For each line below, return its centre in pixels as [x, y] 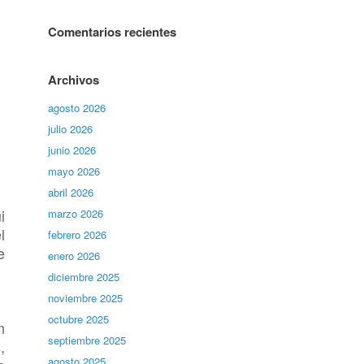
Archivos [74, 80]
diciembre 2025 [84, 277]
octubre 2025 [79, 319]
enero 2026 [74, 256]
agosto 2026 [77, 108]
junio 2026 [72, 150]
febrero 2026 [78, 234]
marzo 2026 [76, 213]
